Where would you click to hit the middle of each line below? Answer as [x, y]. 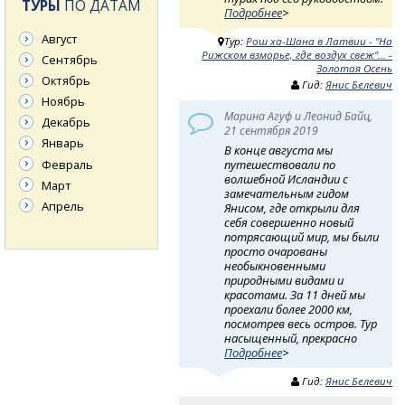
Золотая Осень [355, 69]
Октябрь [66, 81]
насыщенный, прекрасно [291, 338]
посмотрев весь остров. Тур [301, 323]
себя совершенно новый [289, 222]
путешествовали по [280, 164]
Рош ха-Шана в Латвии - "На [320, 42]
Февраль [67, 164]
